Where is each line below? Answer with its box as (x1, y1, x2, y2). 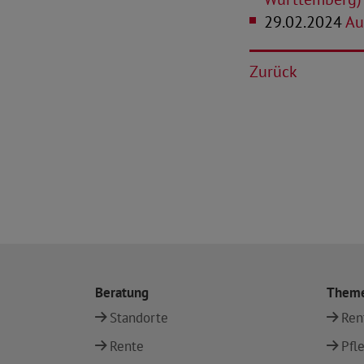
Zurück (249, 61, 297, 82)
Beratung (95, 284, 149, 301)
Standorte (110, 309, 168, 327)
